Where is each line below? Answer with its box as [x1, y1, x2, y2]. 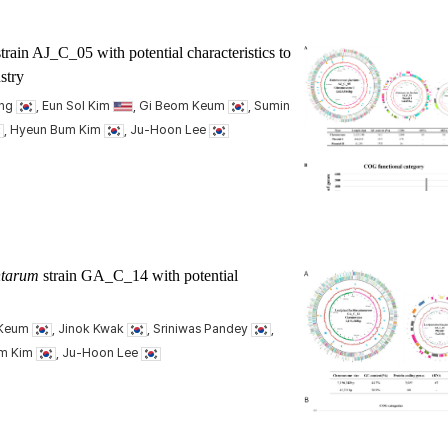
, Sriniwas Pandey [147, 321, 251, 336]
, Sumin [248, 98, 290, 113]
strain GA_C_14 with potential [39, 267, 238, 284]
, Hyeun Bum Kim [4, 122, 104, 137]
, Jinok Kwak [52, 321, 127, 336]
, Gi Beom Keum [133, 98, 228, 113]
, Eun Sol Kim [36, 98, 113, 113]
